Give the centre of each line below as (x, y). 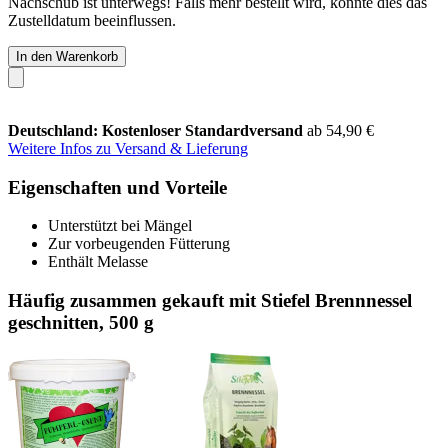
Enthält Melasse (98, 262)
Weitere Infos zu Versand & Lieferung (128, 148)
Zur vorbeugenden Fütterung (139, 244)
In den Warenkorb (67, 56)
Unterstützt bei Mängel (120, 226)
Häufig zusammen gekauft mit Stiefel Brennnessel (210, 300)
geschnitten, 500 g (81, 322)
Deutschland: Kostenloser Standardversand (157, 130)
